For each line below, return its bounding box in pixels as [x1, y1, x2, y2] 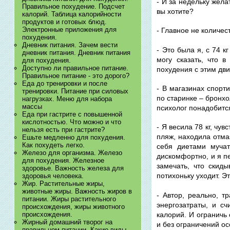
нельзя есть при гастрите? [22, 125, 105, 133]
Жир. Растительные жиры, [22, 179, 105, 187]
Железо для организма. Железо [22, 148, 122, 157]
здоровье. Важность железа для [22, 164, 124, 172]
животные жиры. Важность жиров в [22, 187, 132, 195]
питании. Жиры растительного [22, 195, 116, 203]
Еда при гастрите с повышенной [22, 110, 122, 118]
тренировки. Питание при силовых [22, 87, 128, 95]
